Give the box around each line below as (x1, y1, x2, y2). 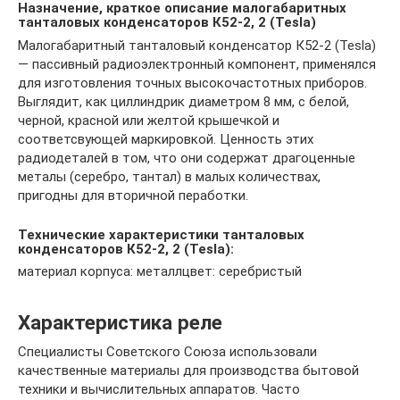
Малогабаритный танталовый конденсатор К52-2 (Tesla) (18, 37, 376, 54)
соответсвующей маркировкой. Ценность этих (18, 130, 313, 147)
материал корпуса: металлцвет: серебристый (18, 263, 302, 280)
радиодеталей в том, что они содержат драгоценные (18, 149, 355, 166)
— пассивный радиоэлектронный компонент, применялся (18, 55, 376, 72)
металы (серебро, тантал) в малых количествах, (18, 168, 321, 185)
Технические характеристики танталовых (18, 226, 304, 243)
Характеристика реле (18, 311, 222, 334)
